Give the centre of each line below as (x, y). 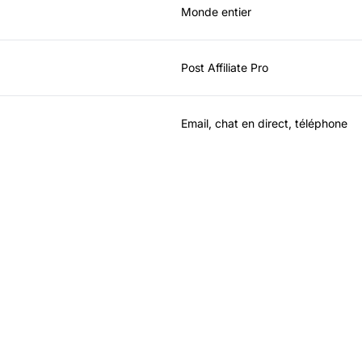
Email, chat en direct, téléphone (264, 123)
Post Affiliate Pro (225, 67)
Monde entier (216, 11)
